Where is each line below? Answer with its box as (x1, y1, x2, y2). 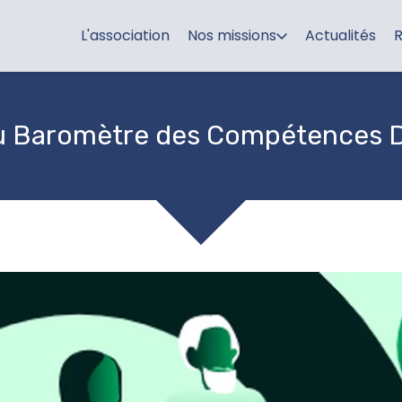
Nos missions (188, 25, 276, 46)
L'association (81, 25, 170, 46)
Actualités (305, 25, 376, 46)
